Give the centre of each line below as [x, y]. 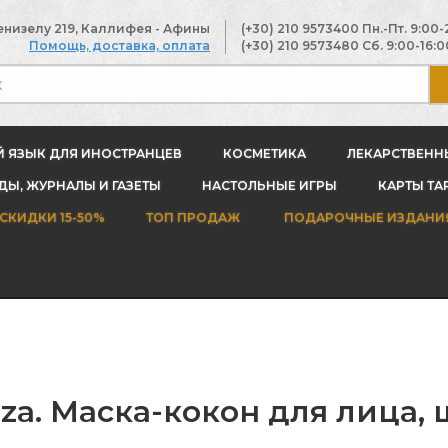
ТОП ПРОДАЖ [193, 217]
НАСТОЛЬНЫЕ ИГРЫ [269, 185]
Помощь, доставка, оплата [119, 45]
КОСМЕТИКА [264, 153]
